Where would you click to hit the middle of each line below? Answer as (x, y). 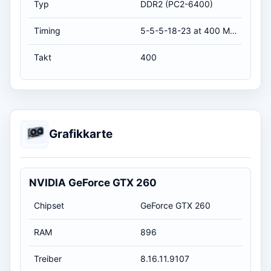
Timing (47, 30)
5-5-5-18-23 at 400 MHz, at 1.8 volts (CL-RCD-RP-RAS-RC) (233, 30)
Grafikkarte (81, 134)
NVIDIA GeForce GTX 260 (93, 182)
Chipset (49, 205)
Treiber (48, 258)
